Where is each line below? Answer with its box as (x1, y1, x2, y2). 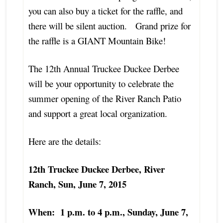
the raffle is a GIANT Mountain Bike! (28, 34, 166, 47)
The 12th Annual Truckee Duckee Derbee (28, 62, 179, 75)
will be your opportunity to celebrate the (28, 77, 174, 90)
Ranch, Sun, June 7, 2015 (28, 177, 126, 191)
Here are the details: (28, 134, 101, 147)
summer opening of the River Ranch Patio (28, 92, 181, 105)
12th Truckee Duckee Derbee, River (28, 162, 165, 176)
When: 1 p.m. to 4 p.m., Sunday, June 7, (28, 205, 188, 219)
